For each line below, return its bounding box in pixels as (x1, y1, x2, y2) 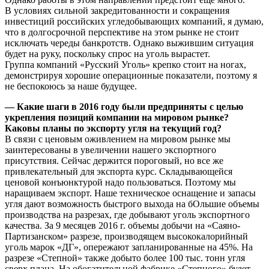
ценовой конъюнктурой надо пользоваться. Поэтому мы (5, 177, 236, 187)
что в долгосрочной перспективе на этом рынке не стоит (5, 26, 239, 37)
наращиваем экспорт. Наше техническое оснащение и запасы (5, 187, 256, 198)
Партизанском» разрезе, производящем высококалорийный (5, 231, 248, 241)
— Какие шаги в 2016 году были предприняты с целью (5, 101, 243, 112)
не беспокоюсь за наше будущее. (5, 80, 137, 91)
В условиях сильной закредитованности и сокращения (5, 5, 229, 16)
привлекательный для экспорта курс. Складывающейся (5, 166, 232, 177)
